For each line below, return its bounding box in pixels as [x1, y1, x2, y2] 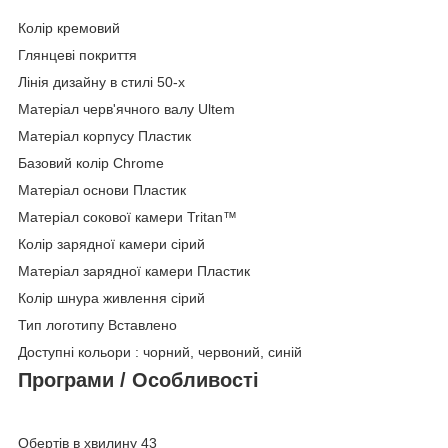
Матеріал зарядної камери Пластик [18, 263, 250, 280]
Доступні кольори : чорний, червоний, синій [18, 344, 302, 361]
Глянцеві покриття [18, 47, 137, 64]
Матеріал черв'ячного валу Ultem [18, 101, 235, 118]
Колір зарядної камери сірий [18, 236, 205, 253]
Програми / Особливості [18, 369, 259, 392]
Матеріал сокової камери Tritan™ [18, 209, 237, 226]
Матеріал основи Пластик [18, 182, 186, 199]
